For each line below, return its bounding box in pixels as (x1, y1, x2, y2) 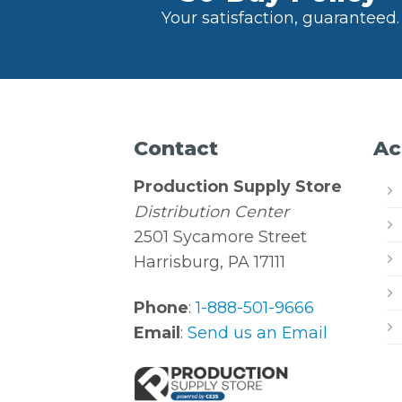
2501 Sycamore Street (134, 226, 308, 246)
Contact (134, 135, 219, 161)
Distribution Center (134, 201, 290, 221)
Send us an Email (188, 322, 328, 342)
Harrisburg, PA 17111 (134, 251, 286, 271)
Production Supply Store (134, 176, 343, 196)
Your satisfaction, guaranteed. (161, 8, 399, 28)
